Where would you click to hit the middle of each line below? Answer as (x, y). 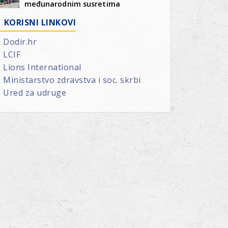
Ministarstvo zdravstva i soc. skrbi (72, 80)
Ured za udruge (35, 92)
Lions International (42, 67)
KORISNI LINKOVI (40, 22)
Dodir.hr (20, 41)
